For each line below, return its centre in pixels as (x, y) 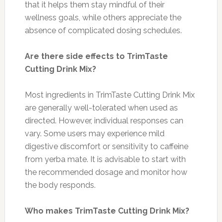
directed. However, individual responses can (104, 120)
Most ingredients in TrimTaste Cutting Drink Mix (110, 95)
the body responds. (60, 185)
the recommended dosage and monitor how (106, 172)
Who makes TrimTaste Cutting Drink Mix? (107, 211)
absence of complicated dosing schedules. (103, 30)
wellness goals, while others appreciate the (103, 17)
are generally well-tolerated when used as (101, 108)
